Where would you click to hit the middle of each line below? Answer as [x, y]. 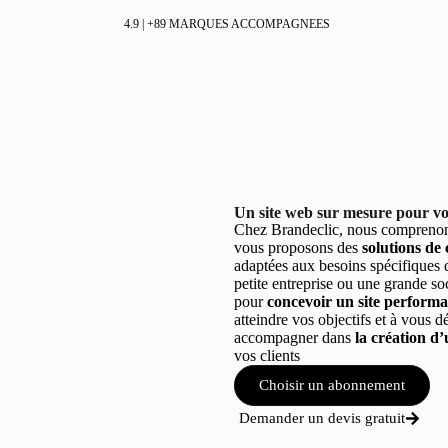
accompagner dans [294, 337]
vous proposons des [298, 247]
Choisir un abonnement [332, 385]
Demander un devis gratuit [322, 418]
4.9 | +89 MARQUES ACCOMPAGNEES [226, 24]
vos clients [267, 355]
